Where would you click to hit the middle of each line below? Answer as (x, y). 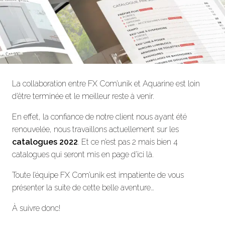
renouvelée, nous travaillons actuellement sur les (95, 130)
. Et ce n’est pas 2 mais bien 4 (128, 142)
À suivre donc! (36, 208)
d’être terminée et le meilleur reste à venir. (83, 96)
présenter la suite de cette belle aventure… (83, 188)
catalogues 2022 (45, 142)
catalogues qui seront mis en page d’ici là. (83, 155)
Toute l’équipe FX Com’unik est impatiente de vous (98, 175)
